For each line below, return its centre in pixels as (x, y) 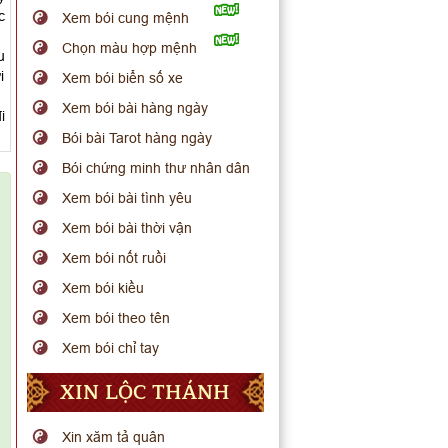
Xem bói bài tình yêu (127, 198)
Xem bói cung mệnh (126, 18)
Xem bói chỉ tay (111, 348)
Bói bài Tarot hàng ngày (137, 138)
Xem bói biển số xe (123, 78)
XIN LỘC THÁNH (145, 392)
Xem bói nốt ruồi (114, 258)
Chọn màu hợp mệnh (130, 48)
